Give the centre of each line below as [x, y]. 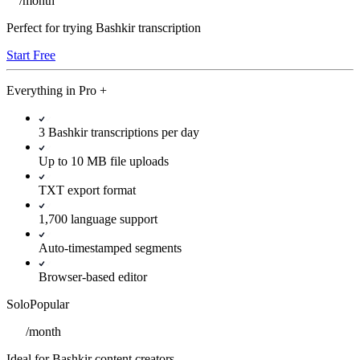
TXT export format [87, 190]
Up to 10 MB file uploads [104, 161]
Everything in [43, 90]
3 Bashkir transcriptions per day [119, 132]
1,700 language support [98, 219]
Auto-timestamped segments [110, 247]
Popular [49, 304]
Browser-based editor [93, 276]
